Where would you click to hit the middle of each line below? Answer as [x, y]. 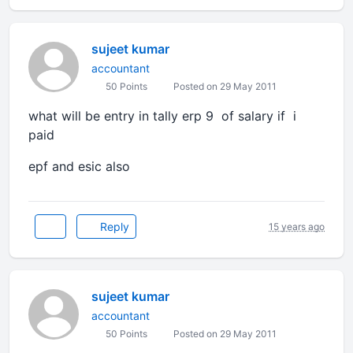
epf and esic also [79, 166]
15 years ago [297, 226]
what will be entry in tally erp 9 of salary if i [162, 116]
